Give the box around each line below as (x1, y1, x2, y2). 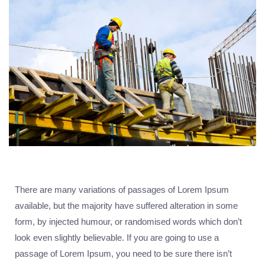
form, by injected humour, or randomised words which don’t (15, 216, 242, 227)
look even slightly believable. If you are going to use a (15, 232, 219, 243)
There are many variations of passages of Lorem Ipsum (15, 184, 229, 195)
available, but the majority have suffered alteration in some (15, 200, 238, 211)
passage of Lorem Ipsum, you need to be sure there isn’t (15, 248, 232, 258)
